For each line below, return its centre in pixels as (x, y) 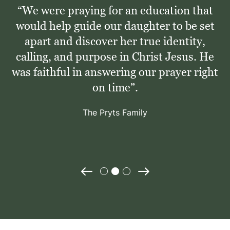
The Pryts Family (115, 113)
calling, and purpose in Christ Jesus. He (115, 57)
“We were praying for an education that (115, 11)
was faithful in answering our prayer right (115, 72)
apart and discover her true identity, (115, 42)
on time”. (115, 88)
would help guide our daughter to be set (115, 26)
